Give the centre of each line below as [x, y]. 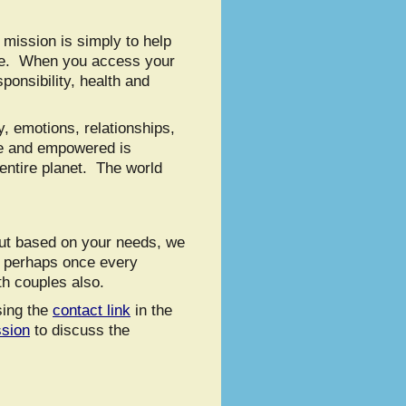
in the [151, 309]
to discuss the [80, 329]
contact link [92, 309]
